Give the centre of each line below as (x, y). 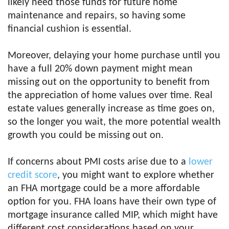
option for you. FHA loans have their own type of (112, 202)
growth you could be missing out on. (86, 135)
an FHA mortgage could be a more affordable (104, 189)
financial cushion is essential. (70, 29)
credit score (32, 175)
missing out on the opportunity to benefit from (109, 82)
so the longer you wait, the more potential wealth (114, 122)
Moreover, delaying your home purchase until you (114, 56)
